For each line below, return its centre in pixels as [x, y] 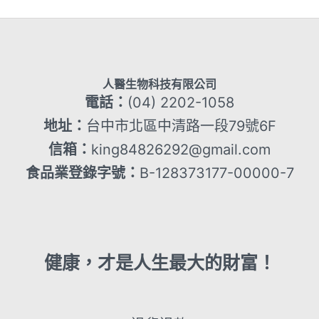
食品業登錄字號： [82, 173]
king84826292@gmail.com [181, 149]
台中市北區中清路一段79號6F [181, 126]
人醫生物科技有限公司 [159, 84]
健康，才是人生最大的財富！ [159, 262]
